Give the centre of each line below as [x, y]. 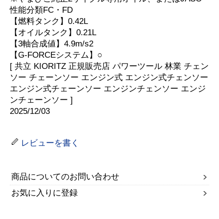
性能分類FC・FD [41, 10]
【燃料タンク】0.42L [49, 21]
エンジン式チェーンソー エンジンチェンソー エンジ [108, 89]
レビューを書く [50, 143]
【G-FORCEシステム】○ [56, 55]
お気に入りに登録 [44, 193]
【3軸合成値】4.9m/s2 [52, 44]
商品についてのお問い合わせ [65, 177]
